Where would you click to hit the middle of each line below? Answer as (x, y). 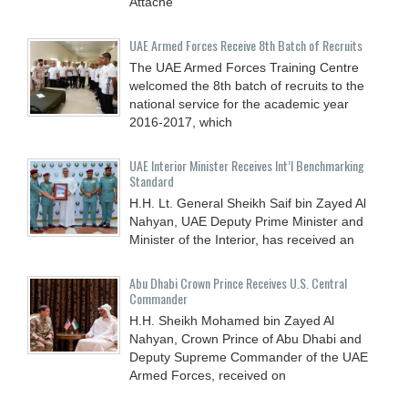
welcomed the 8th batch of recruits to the (247, 85)
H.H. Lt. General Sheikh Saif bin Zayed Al (248, 203)
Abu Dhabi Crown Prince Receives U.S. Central (238, 282)
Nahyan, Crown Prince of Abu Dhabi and (245, 338)
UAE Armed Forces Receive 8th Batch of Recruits (246, 45)
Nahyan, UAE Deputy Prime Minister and (246, 221)
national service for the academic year (239, 103)
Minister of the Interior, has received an (242, 239)
